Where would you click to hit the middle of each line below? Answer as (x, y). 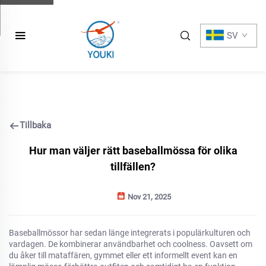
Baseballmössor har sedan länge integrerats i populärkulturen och (130, 233)
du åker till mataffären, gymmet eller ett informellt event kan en (123, 255)
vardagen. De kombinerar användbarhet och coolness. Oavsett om (131, 244)
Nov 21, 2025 (148, 197)
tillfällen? (133, 167)
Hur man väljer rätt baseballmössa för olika (133, 151)
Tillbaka (35, 126)
